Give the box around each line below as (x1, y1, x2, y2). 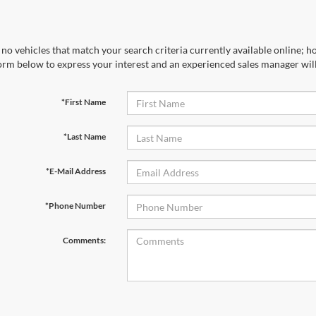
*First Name (61, 97, 106, 107)
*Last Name (63, 131, 106, 142)
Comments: (62, 235, 106, 245)
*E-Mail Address (45, 166, 106, 176)
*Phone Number (44, 200, 106, 211)
